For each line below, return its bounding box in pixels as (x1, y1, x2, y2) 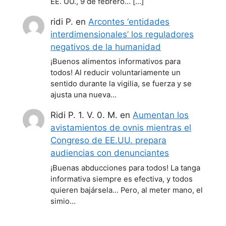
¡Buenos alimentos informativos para (50, 57, 181, 67)
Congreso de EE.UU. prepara (50, 135, 167, 146)
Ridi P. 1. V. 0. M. (50, 110, 118, 121)
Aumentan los (133, 110, 189, 121)
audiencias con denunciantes (50, 148, 169, 158)
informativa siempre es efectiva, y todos (50, 174, 193, 184)
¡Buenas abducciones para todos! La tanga (50, 163, 201, 173)
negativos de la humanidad (50, 41, 161, 52)
